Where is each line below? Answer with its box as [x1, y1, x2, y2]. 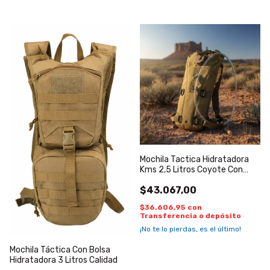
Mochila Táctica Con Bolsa [10, 245, 110, 256]
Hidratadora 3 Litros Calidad [10, 255, 118, 266]
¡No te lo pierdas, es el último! [140, 225, 241, 234]
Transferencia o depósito [140, 212, 241, 221]
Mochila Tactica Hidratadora [140, 154, 249, 165]
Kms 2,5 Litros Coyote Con [140, 165, 243, 175]
